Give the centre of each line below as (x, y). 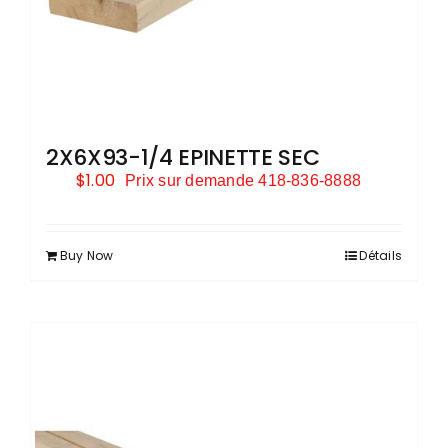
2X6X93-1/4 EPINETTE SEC (183, 157)
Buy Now (87, 255)
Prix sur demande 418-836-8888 (243, 180)
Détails (380, 255)
